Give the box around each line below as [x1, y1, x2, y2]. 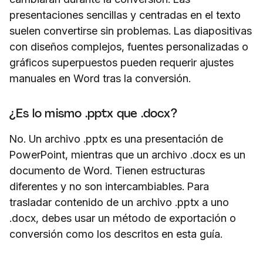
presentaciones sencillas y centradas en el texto [9, 8, 241, 21]
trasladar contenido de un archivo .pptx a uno [9, 195, 229, 208]
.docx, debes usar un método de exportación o [9, 211, 236, 224]
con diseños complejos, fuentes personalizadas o [9, 40, 248, 53]
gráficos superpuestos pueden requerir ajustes [9, 56, 234, 69]
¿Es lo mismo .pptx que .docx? [9, 105, 177, 121]
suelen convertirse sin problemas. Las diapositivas [9, 24, 252, 37]
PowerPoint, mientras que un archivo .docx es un [9, 148, 245, 161]
